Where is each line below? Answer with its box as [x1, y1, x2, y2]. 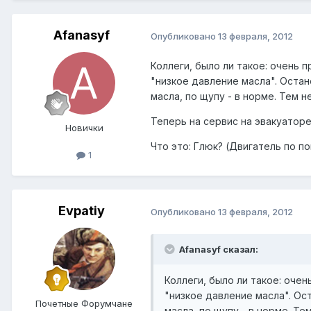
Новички [65, 122, 103, 134]
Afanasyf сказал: [179, 244, 258, 255]
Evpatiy [58, 203, 105, 219]
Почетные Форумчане [35, 298, 133, 310]
